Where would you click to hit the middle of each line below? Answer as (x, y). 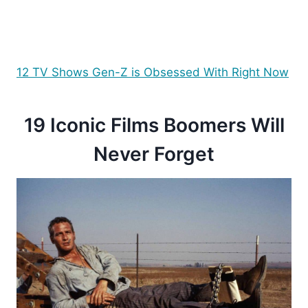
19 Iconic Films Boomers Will (154, 125)
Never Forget (154, 154)
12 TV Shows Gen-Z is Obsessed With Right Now (153, 72)
